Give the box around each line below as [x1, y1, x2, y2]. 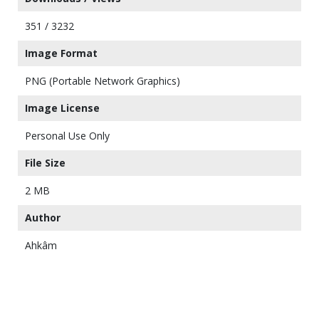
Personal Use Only [25, 128, 110, 142]
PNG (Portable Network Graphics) [25, 73, 180, 88]
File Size [25, 155, 66, 169]
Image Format [25, 46, 98, 60]
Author [25, 210, 61, 224]
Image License [25, 100, 100, 115]
